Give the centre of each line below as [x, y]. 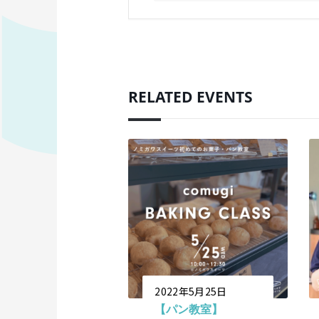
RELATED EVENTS [191, 97]
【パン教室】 [189, 309]
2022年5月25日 [191, 291]
